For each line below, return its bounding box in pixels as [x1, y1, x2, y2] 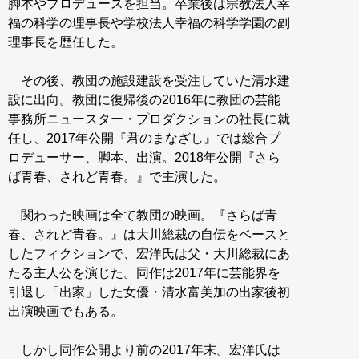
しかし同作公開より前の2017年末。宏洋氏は [8, 343, 280, 357]
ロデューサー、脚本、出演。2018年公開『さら [8, 151, 280, 165]
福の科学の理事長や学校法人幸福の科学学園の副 [8, 16, 290, 30]
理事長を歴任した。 [8, 35, 123, 50]
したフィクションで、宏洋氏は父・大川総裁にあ [8, 247, 290, 261]
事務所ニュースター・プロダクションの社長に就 [8, 112, 290, 127]
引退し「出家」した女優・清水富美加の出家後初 [8, 285, 290, 300]
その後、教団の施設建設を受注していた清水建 [8, 74, 290, 88]
